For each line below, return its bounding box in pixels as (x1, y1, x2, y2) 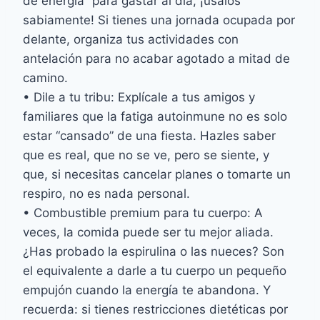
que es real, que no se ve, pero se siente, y (23, 148, 269, 163)
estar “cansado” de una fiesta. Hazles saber (23, 129, 276, 144)
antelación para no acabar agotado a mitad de (23, 51, 290, 66)
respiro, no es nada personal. (23, 186, 190, 201)
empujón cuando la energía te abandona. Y (23, 283, 271, 298)
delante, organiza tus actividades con (23, 32, 239, 47)
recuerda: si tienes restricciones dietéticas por (23, 302, 288, 317)
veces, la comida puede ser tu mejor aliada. (23, 225, 274, 240)
